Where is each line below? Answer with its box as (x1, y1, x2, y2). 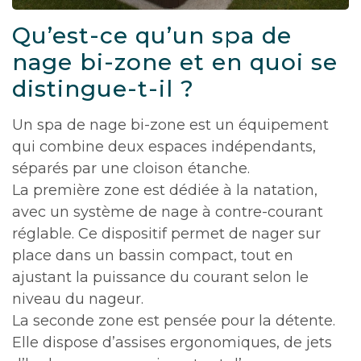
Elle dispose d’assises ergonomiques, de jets (12, 334, 332, 351)
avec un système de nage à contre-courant (12, 203, 323, 221)
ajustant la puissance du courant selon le (12, 268, 309, 286)
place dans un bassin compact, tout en (12, 247, 293, 264)
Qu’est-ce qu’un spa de (12, 22, 292, 49)
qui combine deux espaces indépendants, (12, 138, 316, 156)
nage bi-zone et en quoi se (12, 48, 338, 76)
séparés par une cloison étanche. (12, 160, 250, 177)
